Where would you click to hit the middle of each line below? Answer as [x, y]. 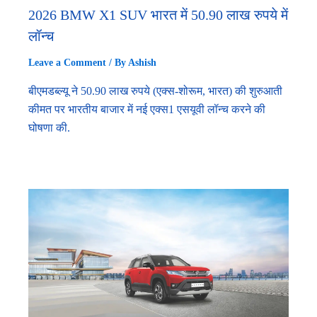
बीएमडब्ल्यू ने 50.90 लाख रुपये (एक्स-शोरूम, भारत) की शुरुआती [155, 91]
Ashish [142, 62]
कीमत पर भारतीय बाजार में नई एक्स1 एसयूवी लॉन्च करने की [147, 109]
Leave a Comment [67, 62]
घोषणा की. [49, 127]
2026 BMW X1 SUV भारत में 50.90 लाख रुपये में [158, 15]
